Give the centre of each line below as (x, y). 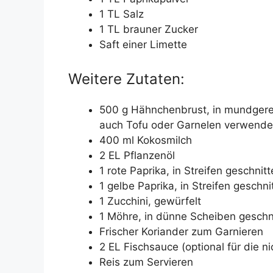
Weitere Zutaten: (126, 79)
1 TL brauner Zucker (149, 30)
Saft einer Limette (143, 45)
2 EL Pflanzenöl (137, 155)
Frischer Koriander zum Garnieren (181, 231)
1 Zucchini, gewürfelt (150, 201)
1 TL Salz (122, 14)
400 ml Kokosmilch (146, 140)
